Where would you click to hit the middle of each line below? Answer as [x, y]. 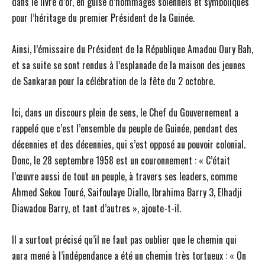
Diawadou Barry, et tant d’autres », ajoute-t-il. [96, 209]
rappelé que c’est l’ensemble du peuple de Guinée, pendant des [125, 129]
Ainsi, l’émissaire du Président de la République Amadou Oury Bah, [132, 49]
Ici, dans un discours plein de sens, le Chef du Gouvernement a [125, 113]
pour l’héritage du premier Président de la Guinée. [103, 18]
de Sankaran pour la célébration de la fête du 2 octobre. [113, 81]
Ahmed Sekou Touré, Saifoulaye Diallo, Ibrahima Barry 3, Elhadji [127, 193]
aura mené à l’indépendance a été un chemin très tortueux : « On [129, 256]
